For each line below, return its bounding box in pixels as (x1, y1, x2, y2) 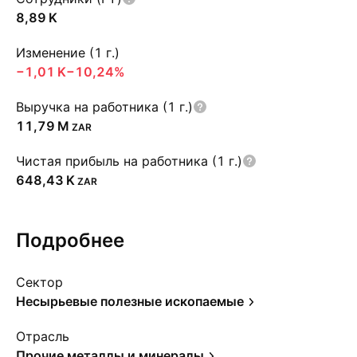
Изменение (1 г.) (16, 45, 120, 61)
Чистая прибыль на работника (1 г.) (16, 153, 242, 169)
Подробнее (16, 229, 124, 252)
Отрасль (16, 328, 69, 344)
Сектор (16, 274, 63, 290)
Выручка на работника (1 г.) (16, 99, 193, 115)
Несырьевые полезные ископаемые (16, 293, 244, 309)
